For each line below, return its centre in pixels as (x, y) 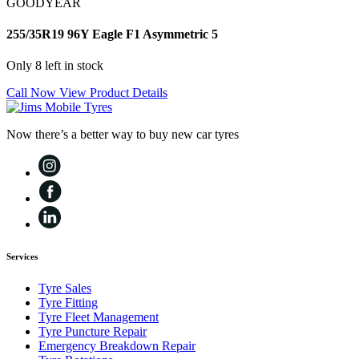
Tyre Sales (65, 288)
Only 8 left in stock (55, 66)
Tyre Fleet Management (99, 317)
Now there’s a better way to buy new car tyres (123, 135)
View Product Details (113, 93)
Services (22, 257)
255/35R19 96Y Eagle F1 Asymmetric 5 (112, 34)
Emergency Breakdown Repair (117, 346)
